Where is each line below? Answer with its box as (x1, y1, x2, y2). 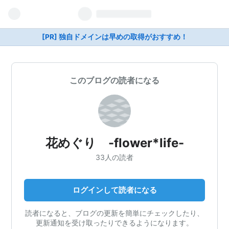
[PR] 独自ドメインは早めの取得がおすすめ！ (41, 33, 188, 41)
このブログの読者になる (70, 75, 159, 85)
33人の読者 (96, 152, 133, 162)
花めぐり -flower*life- (45, 135, 184, 150)
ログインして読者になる (72, 185, 157, 195)
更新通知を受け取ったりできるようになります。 (36, 218, 193, 227)
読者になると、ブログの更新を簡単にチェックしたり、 (25, 208, 204, 217)
